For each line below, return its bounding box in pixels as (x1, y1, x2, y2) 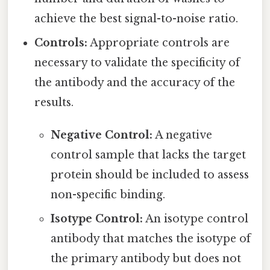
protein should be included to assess (50, 168, 249, 181)
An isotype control (142, 212, 248, 225)
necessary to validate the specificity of (34, 55, 240, 69)
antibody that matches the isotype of (50, 231, 251, 245)
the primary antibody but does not (50, 251, 241, 265)
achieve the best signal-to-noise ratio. (34, 11, 239, 25)
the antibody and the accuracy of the (34, 75, 236, 89)
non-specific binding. (50, 187, 165, 201)
